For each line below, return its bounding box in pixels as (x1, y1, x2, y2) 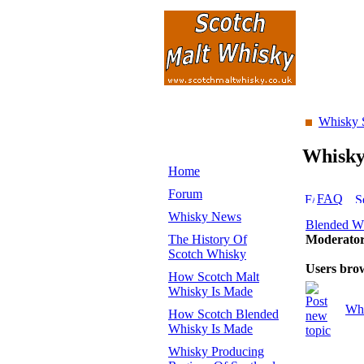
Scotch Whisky (168, 247, 246, 261)
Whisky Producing (168, 344, 264, 358)
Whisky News (168, 210, 241, 223)
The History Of (168, 232, 247, 246)
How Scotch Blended (168, 307, 279, 321)
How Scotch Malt (168, 270, 259, 284)
